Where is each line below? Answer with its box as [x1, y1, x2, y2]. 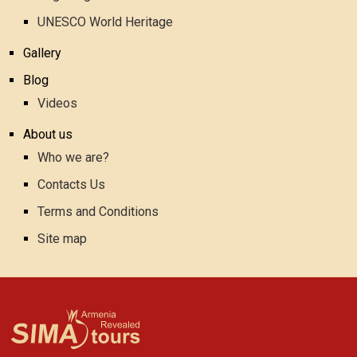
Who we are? [37, 150, 110, 165]
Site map [37, 231, 88, 246]
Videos [37, 96, 78, 111]
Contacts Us [37, 177, 106, 192]
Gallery [23, 45, 62, 61]
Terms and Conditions [37, 204, 159, 219]
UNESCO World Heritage [37, 14, 174, 29]
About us [23, 127, 73, 142]
